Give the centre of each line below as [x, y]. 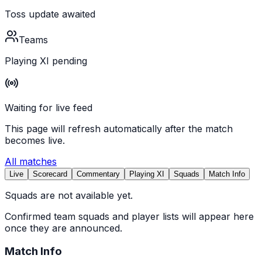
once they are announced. [63, 228]
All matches [31, 161]
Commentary [98, 174]
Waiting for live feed [49, 107]
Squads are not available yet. [69, 195]
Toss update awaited [50, 14]
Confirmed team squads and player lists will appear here [129, 216]
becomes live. [35, 140]
